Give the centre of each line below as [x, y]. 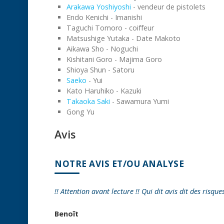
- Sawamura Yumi [139, 101]
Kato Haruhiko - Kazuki [104, 90]
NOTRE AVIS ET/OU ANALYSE [119, 163]
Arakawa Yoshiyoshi [99, 6]
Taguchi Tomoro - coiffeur [110, 27]
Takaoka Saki [88, 101]
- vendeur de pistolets [168, 6]
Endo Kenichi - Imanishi [104, 17]
